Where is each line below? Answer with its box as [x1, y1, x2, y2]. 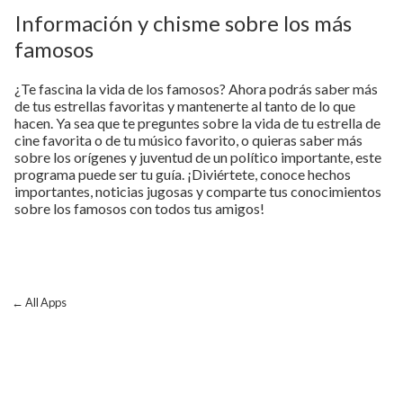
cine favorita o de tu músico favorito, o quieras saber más [14, 131, 363, 149]
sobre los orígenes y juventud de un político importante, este [14, 148, 381, 166]
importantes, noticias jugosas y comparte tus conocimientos [14, 183, 381, 201]
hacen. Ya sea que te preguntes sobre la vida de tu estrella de [14, 114, 381, 132]
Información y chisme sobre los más [14, 10, 352, 37]
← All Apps [11, 294, 67, 309]
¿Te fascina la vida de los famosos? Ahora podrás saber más [14, 80, 378, 98]
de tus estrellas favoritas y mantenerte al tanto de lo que [14, 97, 355, 115]
